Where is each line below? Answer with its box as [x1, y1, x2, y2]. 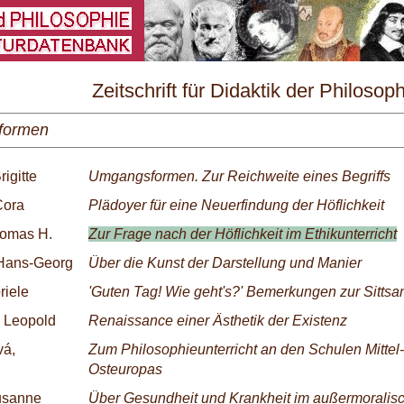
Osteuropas [88, 362, 162, 377]
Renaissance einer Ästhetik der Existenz [88, 313, 347, 328]
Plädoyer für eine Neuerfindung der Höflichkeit [88, 197, 384, 213]
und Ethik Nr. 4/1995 [167, 109, 345, 132]
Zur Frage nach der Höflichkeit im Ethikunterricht [88, 226, 397, 242]
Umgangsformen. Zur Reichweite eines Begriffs [88, 169, 390, 184]
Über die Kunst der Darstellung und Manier [88, 255, 362, 271]
